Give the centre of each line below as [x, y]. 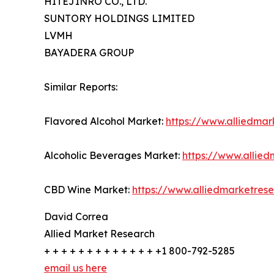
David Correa [76, 216]
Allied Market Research [99, 233]
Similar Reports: [81, 87]
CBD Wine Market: [88, 189]
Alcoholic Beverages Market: [113, 155]
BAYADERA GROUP [89, 52]
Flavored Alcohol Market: [105, 121]
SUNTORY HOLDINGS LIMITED [119, 18]
